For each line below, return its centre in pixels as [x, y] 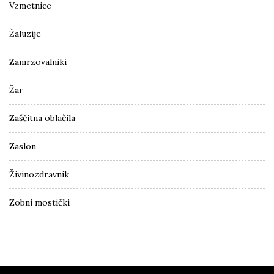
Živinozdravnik [39, 174]
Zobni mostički [39, 202]
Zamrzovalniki [38, 61]
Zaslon [23, 146]
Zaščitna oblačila [42, 118]
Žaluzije [25, 33]
